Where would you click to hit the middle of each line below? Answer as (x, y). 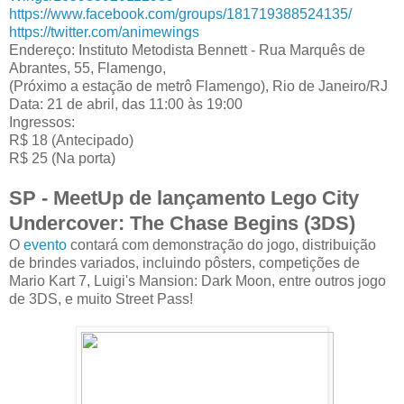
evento (43, 244)
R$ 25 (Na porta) (62, 158)
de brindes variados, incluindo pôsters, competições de (184, 262)
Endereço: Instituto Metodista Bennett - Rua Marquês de (187, 50)
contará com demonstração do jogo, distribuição (221, 244)
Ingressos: (42, 122)
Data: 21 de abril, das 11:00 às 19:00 (126, 104)
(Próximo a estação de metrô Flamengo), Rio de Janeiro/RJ (198, 86)
